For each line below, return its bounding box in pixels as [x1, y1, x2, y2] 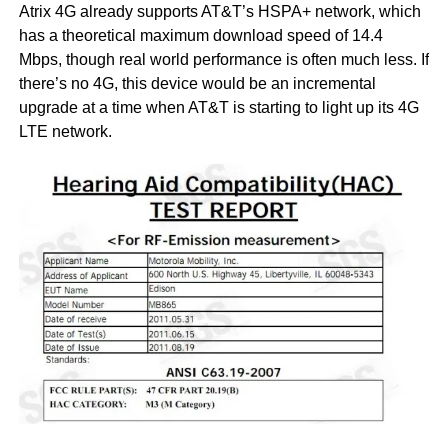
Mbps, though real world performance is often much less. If [18, 51, 429, 68]
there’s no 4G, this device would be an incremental [18, 75, 376, 92]
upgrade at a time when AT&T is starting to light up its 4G [18, 99, 419, 116]
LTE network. [18, 123, 112, 140]
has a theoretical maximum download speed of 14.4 [18, 27, 383, 44]
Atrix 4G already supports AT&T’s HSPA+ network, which [18, 3, 421, 20]
